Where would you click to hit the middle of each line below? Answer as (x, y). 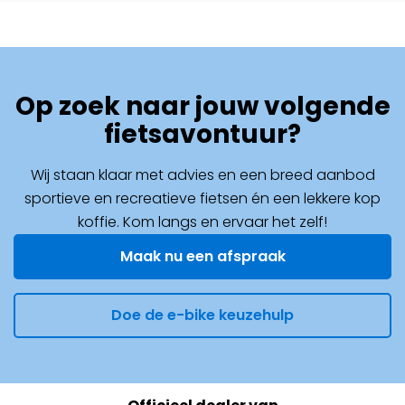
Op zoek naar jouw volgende (202, 106)
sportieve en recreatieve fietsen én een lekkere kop (202, 198)
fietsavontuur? (202, 134)
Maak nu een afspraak (202, 256)
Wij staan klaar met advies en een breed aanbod (202, 175)
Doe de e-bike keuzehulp (202, 315)
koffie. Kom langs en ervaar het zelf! (202, 222)
